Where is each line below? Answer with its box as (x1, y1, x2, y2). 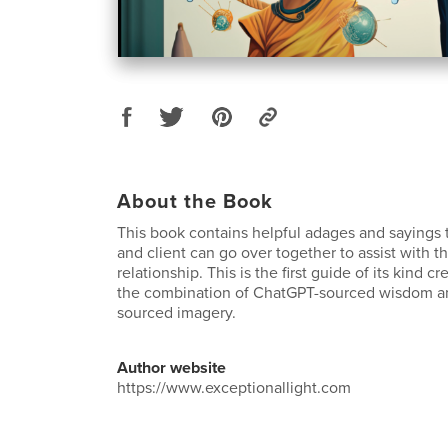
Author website (117, 357, 226, 378)
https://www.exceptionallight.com (117, 377, 351, 398)
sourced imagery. (117, 302, 236, 323)
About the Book (117, 189, 273, 214)
